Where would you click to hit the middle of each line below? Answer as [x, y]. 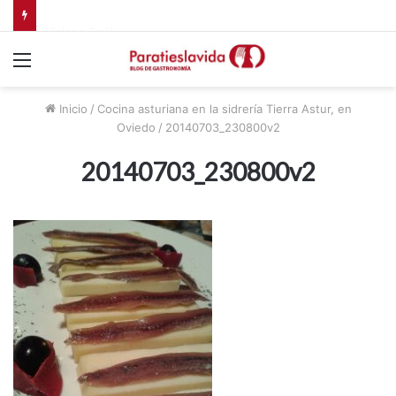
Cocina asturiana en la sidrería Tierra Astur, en [224, 108]
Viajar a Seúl [79, 25]
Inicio [71, 108]
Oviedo [136, 127]
